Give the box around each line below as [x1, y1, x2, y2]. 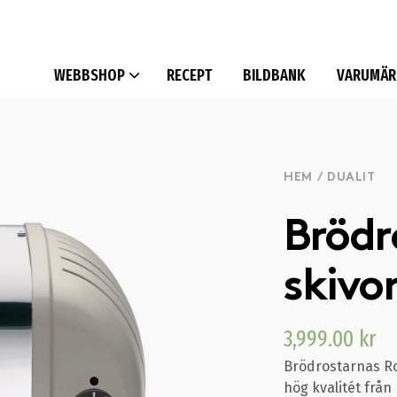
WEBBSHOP [54, 66, 125, 85]
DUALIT [327, 172, 376, 183]
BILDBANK [243, 66, 306, 85]
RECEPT [167, 66, 212, 85]
